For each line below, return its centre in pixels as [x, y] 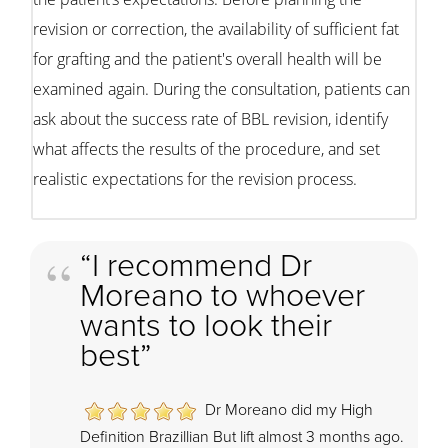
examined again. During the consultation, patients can [221, 88]
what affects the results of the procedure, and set [206, 148]
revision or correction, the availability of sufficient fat [216, 28]
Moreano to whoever [222, 295]
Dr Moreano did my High [289, 409]
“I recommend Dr [196, 265]
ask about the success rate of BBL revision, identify [210, 118]
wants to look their [206, 325]
